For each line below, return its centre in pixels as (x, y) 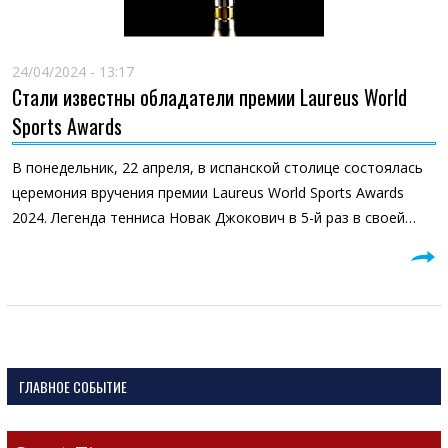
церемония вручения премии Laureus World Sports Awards (207, 192)
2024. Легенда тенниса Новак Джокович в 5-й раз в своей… (213, 217)
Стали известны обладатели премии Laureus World (209, 97)
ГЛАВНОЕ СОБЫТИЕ (72, 386)
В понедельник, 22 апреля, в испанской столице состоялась (217, 167)
